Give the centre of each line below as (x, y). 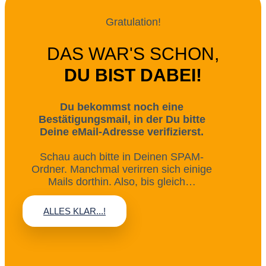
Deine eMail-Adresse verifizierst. (122, 132)
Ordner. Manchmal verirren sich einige (122, 169)
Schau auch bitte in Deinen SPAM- (122, 156)
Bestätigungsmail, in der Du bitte (122, 119)
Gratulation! (133, 22)
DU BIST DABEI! (133, 75)
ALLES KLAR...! (75, 211)
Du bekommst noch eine (122, 107)
